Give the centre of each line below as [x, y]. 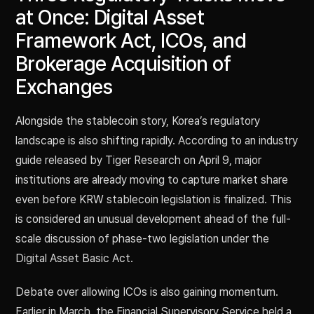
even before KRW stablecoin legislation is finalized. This [153, 200]
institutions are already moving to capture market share [152, 180]
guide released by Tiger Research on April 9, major [138, 161]
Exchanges [64, 87]
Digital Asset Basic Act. [74, 259]
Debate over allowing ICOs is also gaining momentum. [147, 292]
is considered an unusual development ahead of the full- [153, 219]
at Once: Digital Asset [110, 18]
